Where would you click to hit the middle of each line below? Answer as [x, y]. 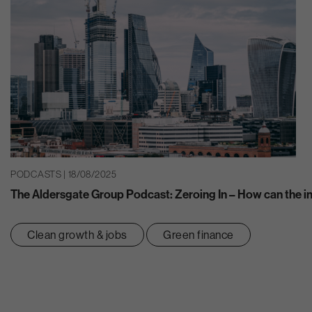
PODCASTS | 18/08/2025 [64, 174]
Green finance [198, 235]
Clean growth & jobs [77, 235]
